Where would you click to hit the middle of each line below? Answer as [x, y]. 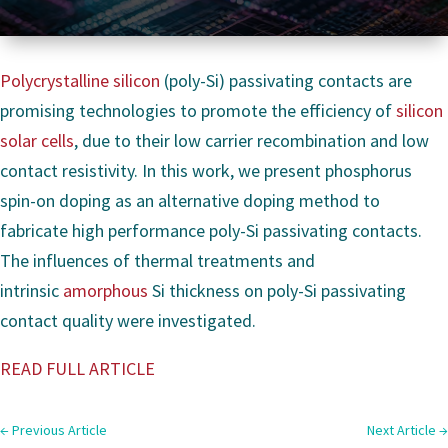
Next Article [401, 430]
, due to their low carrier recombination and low [251, 140]
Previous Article [59, 430]
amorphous [105, 290]
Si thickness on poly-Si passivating [277, 290]
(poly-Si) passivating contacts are [286, 80]
